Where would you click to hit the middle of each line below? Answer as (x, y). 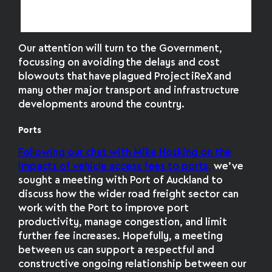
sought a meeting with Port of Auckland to (121, 181)
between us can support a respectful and (117, 251)
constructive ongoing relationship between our (133, 265)
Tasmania (136, 19)
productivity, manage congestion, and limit (123, 223)
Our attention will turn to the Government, (121, 49)
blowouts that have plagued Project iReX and (125, 77)
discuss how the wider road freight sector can (129, 195)
